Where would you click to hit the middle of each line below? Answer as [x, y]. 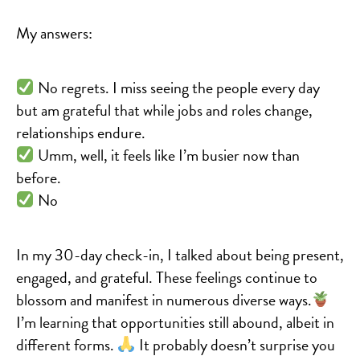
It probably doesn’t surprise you [235, 344]
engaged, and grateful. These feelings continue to [167, 277]
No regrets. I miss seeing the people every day [177, 87]
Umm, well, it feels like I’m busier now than [167, 155]
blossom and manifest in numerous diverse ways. [164, 299]
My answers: [54, 33]
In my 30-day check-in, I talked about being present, [180, 254]
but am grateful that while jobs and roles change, [164, 110]
